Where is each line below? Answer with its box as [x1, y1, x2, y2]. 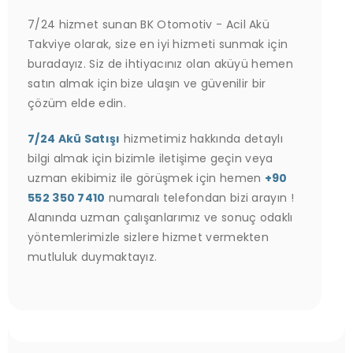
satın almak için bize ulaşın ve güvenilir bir [28, 76, 266, 91]
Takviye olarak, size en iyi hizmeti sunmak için [28, 36, 288, 52]
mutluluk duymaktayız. [28, 249, 158, 265]
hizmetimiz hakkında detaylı [120, 131, 283, 147]
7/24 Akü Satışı [28, 131, 121, 147]
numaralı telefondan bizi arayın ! [105, 190, 294, 206]
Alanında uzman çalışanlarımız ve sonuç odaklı [28, 210, 293, 225]
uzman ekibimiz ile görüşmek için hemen [28, 170, 265, 186]
